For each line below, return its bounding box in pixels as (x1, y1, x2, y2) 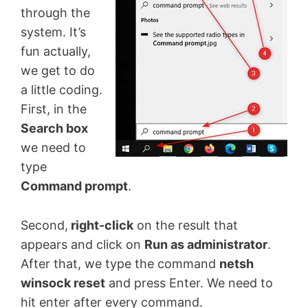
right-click (68, 218, 133, 233)
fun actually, (21, 44, 91, 59)
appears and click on (21, 237, 144, 252)
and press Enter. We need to (105, 276, 273, 291)
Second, (21, 218, 68, 233)
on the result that (133, 218, 238, 233)
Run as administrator (144, 237, 267, 252)
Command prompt (21, 179, 128, 194)
